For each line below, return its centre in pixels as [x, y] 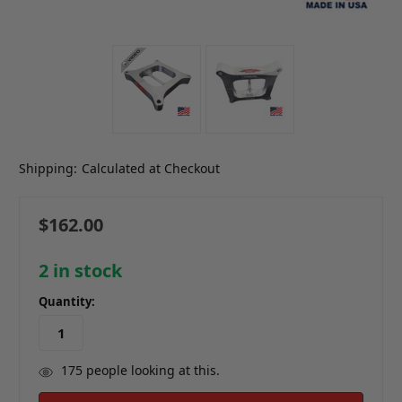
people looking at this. [151, 371]
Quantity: [67, 302]
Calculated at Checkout [150, 168]
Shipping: [48, 168]
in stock [85, 270]
